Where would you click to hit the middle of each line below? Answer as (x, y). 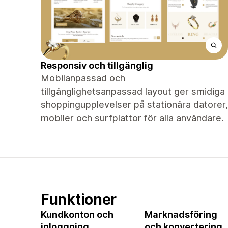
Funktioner (79, 199)
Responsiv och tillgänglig (97, 65)
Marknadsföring (181, 215)
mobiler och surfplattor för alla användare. (132, 118)
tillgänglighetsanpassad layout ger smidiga (133, 91)
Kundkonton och (77, 215)
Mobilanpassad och (83, 78)
